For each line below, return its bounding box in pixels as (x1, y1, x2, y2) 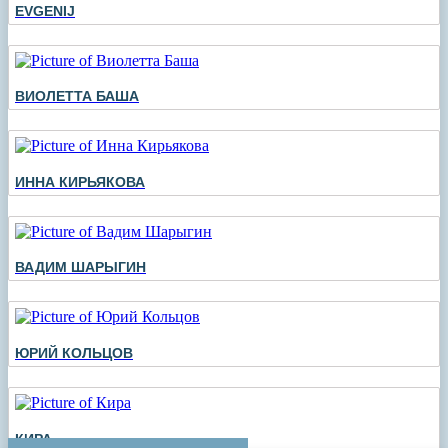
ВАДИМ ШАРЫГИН (15, 259, 146, 276)
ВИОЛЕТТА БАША (15, 88, 139, 105)
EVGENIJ (15, 2, 75, 19)
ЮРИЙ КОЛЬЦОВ (15, 345, 133, 362)
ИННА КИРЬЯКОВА (15, 173, 145, 190)
